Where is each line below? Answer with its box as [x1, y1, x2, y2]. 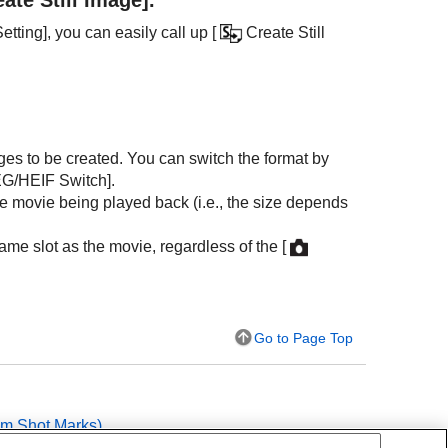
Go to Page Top [254, 329, 353, 346]
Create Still [245, 23, 325, 41]
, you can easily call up [46, 23, 212, 41]
